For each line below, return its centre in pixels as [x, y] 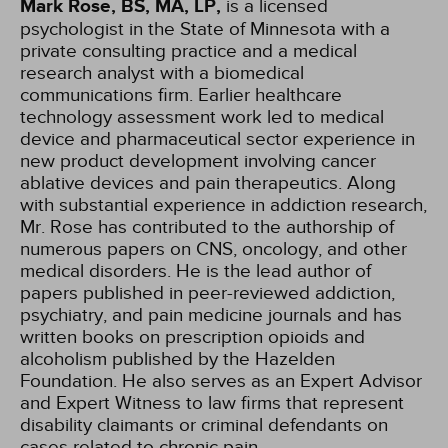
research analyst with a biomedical [162, 73]
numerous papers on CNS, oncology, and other [213, 249]
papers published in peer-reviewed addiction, [207, 293]
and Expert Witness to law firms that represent [212, 403]
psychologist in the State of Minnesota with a [205, 29]
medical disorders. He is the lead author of [195, 271]
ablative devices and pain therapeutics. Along [208, 183]
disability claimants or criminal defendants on [204, 425]
